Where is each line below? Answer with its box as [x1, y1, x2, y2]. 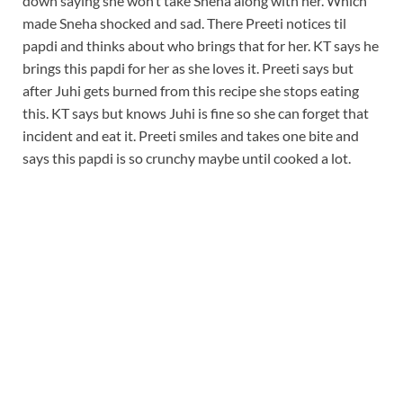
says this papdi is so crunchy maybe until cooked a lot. [22, 148, 351, 166]
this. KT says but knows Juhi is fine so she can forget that [22, 103, 369, 121]
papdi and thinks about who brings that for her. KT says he [22, 36, 379, 54]
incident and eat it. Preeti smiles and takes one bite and [22, 126, 359, 144]
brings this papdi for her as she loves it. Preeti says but [22, 58, 354, 76]
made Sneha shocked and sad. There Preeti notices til [22, 13, 346, 31]
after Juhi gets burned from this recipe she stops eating [22, 81, 359, 99]
